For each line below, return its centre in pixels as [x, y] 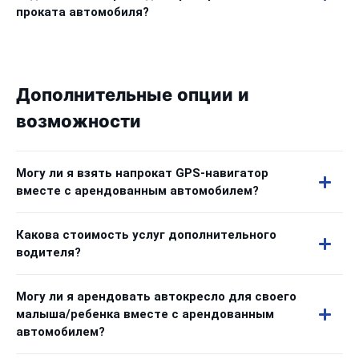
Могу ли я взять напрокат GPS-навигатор [142, 173]
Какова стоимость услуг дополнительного [146, 235]
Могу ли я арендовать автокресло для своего [156, 296]
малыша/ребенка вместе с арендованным [145, 314]
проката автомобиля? [83, 12]
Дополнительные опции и [133, 95]
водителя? [48, 252]
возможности [79, 121]
